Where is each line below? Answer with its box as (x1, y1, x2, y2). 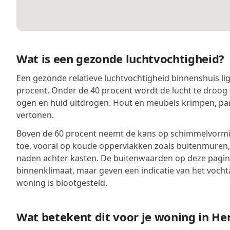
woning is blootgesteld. (16, 177, 107, 188)
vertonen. (16, 109, 54, 121)
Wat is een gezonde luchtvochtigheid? (16, 51, 225, 66)
